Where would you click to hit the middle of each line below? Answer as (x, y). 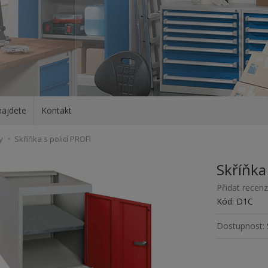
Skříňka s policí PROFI (53, 139)
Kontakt (57, 110)
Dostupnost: (241, 226)
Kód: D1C (235, 201)
